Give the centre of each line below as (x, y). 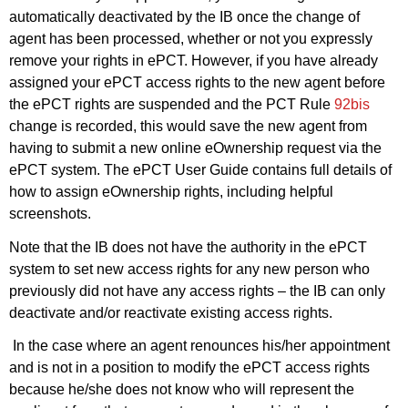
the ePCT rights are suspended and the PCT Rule (172, 104)
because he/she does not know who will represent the (182, 390)
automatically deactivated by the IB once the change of (184, 16)
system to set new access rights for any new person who (189, 269)
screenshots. (50, 213)
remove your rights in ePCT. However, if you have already (194, 60)
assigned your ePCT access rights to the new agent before (197, 82)
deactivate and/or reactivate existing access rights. (171, 312)
